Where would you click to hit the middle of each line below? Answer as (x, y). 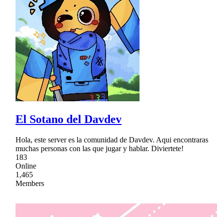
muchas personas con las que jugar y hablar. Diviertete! (100, 148)
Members (30, 183)
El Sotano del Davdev (69, 119)
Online (26, 166)
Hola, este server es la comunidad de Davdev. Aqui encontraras (112, 139)
